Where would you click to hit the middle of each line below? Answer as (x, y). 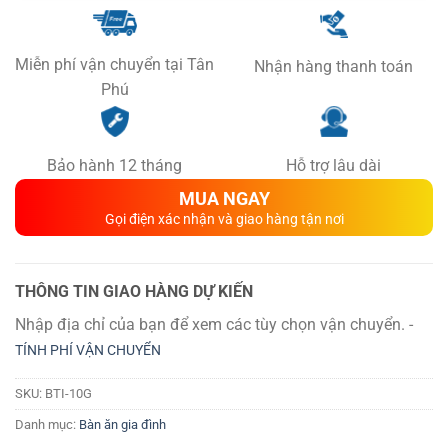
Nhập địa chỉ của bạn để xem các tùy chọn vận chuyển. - (214, 324)
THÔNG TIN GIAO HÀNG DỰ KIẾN (134, 292)
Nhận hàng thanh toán (333, 67)
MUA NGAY (224, 199)
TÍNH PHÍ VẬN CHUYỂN (88, 350)
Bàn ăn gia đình (122, 424)
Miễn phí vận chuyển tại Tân (114, 64)
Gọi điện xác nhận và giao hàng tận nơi (224, 219)
